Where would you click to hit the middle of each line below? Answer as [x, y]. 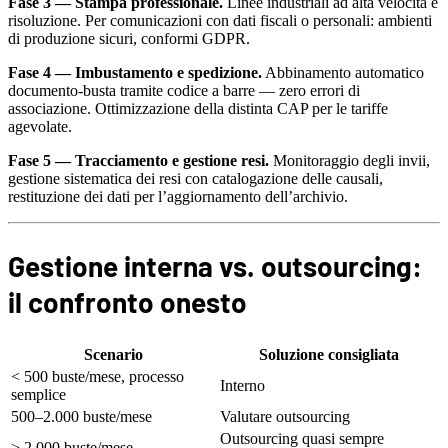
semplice [38, 394]
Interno [242, 385]
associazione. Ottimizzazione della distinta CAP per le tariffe [198, 109]
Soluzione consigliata [328, 354]
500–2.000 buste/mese [81, 416]
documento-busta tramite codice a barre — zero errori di [184, 91]
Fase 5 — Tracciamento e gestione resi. [138, 161]
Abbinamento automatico [343, 73]
